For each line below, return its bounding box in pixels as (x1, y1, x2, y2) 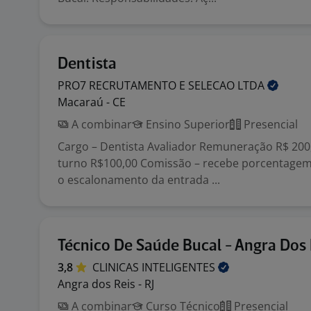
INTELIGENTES (142, 260, 218, 275)
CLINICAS (92, 260, 142, 275)
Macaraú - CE (58, 94, 126, 110)
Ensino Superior (143, 117, 230, 132)
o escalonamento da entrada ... (58, 172, 220, 187)
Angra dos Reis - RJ (58, 276, 154, 292)
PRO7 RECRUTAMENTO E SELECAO (58, 78, 237, 93)
